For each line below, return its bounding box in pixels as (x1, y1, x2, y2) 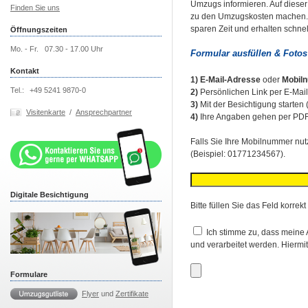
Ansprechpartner (76, 108, 132, 116)
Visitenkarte (26, 108, 65, 116)
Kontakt (10, 67, 39, 75)
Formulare (10, 270, 47, 278)
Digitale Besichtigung (10, 190, 89, 199)
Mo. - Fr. (10, 45, 38, 53)
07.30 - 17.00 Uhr (45, 45, 103, 53)
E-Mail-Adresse (200, 75, 261, 85)
